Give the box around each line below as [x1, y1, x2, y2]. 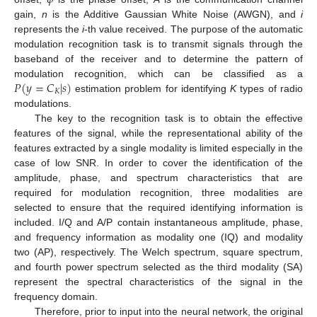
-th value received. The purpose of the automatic [84, 23, 304, 35]
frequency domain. [14, 290, 98, 302]
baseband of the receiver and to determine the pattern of [14, 52, 303, 64]
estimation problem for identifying [71, 82, 231, 94]
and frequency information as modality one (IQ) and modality [14, 231, 303, 243]
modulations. [14, 97, 71, 109]
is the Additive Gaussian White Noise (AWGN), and [47, 8, 301, 20]
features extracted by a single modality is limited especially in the [14, 142, 303, 154]
